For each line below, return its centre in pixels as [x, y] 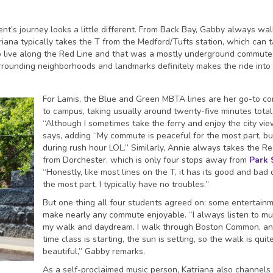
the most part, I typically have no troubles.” [126, 184]
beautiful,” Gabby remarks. [94, 251]
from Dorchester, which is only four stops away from [146, 160]
